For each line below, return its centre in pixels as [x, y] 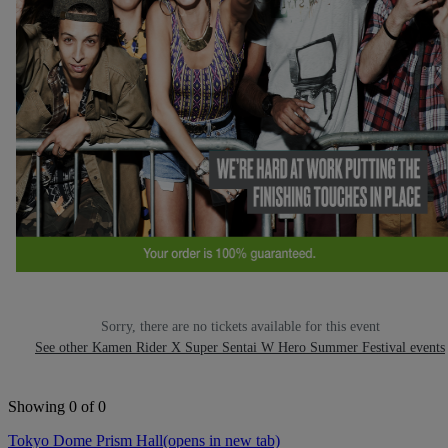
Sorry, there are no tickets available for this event [240, 327]
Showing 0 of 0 [57, 407]
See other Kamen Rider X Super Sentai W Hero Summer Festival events [240, 348]
